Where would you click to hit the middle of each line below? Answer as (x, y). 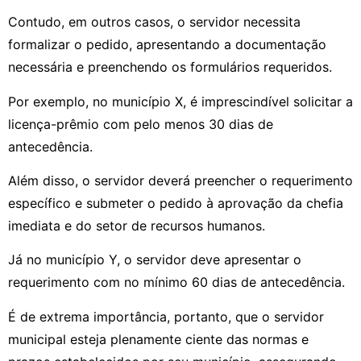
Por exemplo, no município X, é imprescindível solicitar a (180, 101)
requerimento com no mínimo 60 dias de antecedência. (176, 282)
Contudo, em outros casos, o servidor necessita (154, 22)
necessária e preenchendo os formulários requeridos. (170, 67)
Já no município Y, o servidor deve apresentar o (155, 260)
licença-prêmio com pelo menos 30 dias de (141, 124)
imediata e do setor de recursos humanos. (137, 225)
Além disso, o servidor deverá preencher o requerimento (180, 180)
